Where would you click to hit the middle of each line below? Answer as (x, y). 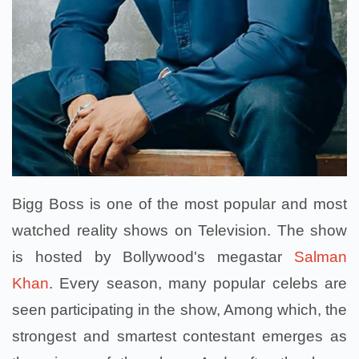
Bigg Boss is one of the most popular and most (179, 204)
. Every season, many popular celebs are (198, 283)
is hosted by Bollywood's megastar (153, 256)
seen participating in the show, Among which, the (179, 309)
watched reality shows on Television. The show (179, 230)
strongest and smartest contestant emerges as (179, 336)
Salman (321, 256)
